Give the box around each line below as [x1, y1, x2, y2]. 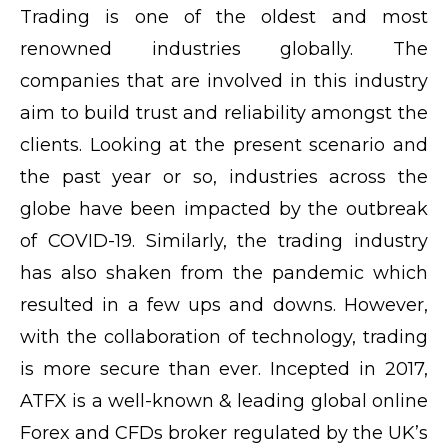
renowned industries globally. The [20, 37, 428, 60]
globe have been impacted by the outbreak [20, 197, 428, 220]
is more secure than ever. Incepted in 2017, [20, 357, 428, 380]
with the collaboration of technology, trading [20, 325, 428, 348]
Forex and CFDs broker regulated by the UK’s [20, 421, 428, 444]
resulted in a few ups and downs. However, [20, 293, 428, 316]
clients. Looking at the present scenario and [20, 133, 428, 156]
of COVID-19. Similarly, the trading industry [20, 229, 428, 252]
